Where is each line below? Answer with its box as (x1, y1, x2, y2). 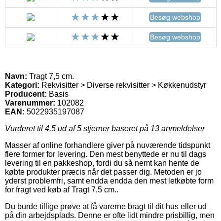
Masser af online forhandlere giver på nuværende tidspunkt (5, 141, 210, 149)
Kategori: (5, 80, 39, 89)
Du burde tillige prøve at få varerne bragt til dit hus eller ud (5, 202, 207, 211)
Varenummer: (5, 98, 55, 107)
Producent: (5, 89, 47, 98)
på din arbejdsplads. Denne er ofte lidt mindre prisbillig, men (5, 211, 215, 220)
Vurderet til (5, 124, 45, 133)
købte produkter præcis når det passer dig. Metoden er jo (5, 167, 202, 176)
